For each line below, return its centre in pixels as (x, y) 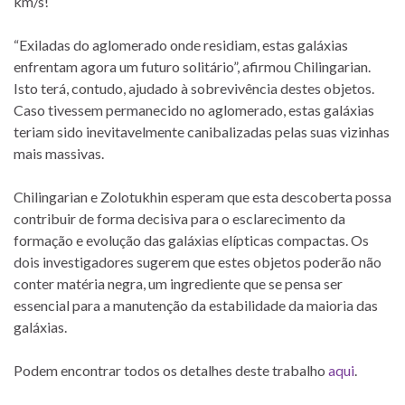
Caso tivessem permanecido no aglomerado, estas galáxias (194, 110)
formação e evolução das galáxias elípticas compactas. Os (191, 240)
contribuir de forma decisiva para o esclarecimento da (179, 219)
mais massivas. (59, 154)
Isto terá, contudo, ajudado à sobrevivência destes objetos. (194, 89)
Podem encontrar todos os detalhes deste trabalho (171, 371)
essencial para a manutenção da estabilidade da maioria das (196, 306)
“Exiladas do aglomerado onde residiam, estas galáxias (181, 45)
